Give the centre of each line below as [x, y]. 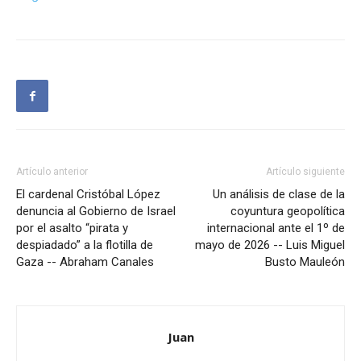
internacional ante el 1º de [276, 228]
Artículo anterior [52, 172]
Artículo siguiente [305, 172]
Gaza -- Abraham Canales [85, 262]
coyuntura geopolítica [288, 212]
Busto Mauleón [305, 262]
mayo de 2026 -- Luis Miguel [270, 245]
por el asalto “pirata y [72, 228]
